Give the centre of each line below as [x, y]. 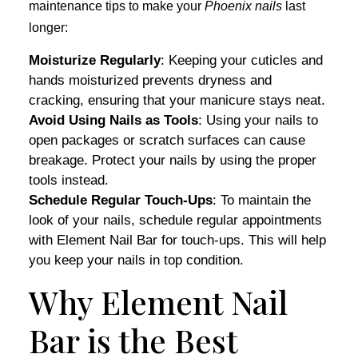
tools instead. [69, 180]
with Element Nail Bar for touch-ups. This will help [177, 240]
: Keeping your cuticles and [242, 60]
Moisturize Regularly [95, 60]
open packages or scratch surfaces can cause [167, 140]
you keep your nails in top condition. [136, 260]
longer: [48, 28]
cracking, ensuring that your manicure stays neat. [177, 100]
